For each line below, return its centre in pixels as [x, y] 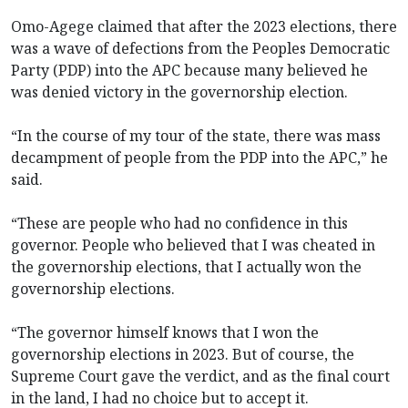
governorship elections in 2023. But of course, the [183, 354]
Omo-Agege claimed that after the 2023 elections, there [204, 26]
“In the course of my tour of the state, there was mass [196, 135]
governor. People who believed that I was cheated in [193, 245]
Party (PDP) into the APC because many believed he [189, 70]
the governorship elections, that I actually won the [186, 266]
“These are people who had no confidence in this [179, 223]
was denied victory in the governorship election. [179, 92]
